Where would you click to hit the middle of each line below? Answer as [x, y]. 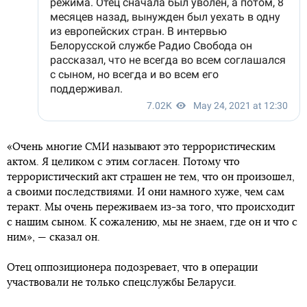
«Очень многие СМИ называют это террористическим [141, 147]
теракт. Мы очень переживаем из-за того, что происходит [151, 208]
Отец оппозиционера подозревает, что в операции [132, 268]
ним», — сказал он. [53, 238]
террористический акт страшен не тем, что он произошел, [151, 177]
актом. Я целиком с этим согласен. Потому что [123, 162]
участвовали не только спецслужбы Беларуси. [122, 283]
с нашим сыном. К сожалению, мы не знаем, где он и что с [152, 223]
